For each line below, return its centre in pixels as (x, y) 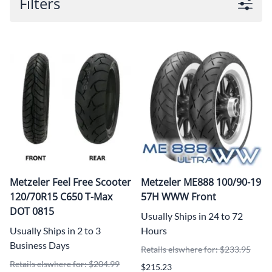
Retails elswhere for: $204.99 (65, 263)
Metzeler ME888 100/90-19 (201, 182)
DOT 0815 (32, 211)
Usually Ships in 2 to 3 (55, 230)
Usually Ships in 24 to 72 (192, 216)
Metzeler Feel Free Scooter (70, 182)
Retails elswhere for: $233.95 (196, 249)
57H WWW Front (178, 196)
